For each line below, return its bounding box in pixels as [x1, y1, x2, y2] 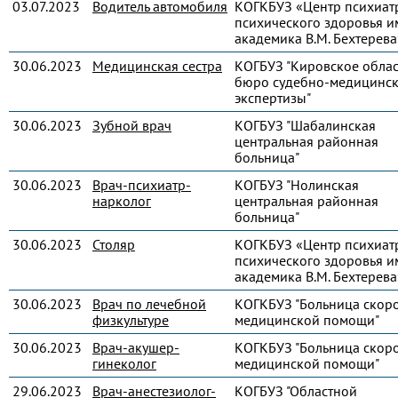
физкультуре [92, 311, 169, 329]
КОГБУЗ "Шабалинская [235, 116, 376, 134]
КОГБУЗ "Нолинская [235, 176, 359, 194]
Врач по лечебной [92, 295, 206, 313]
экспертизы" [235, 89, 311, 107]
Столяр [92, 235, 135, 253]
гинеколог [92, 354, 156, 372]
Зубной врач [92, 116, 171, 134]
